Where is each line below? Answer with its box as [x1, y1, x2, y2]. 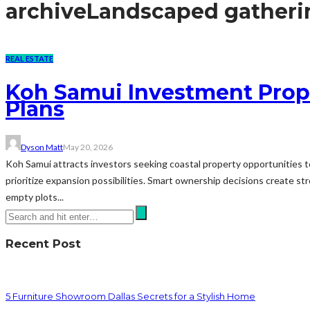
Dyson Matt [21, 142, 63, 153]
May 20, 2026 [63, 142, 113, 153]
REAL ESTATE [6, 54, 53, 64]
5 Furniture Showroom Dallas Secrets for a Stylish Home [6, 290, 255, 302]
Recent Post [6, 237, 81, 251]
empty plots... [6, 191, 64, 203]
